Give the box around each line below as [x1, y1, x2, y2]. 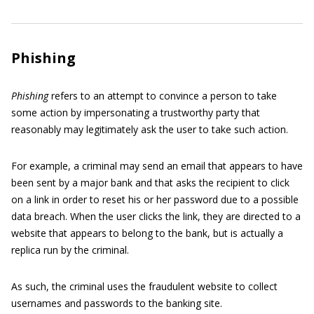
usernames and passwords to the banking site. [11, 296, 222, 310]
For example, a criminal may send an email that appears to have [11, 158, 303, 172]
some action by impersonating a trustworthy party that [11, 105, 260, 119]
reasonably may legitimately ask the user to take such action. [11, 122, 288, 136]
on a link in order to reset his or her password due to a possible [11, 192, 299, 206]
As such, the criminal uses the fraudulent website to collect [11, 279, 278, 293]
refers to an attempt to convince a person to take [48, 88, 277, 102]
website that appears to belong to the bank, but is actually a [11, 226, 283, 240]
